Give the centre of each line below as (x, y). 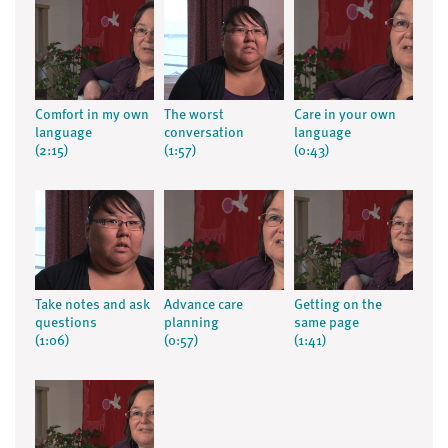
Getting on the (337, 305)
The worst (194, 115)
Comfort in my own (92, 115)
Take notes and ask (92, 305)
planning (192, 323)
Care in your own (344, 115)
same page (326, 323)
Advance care (204, 305)
